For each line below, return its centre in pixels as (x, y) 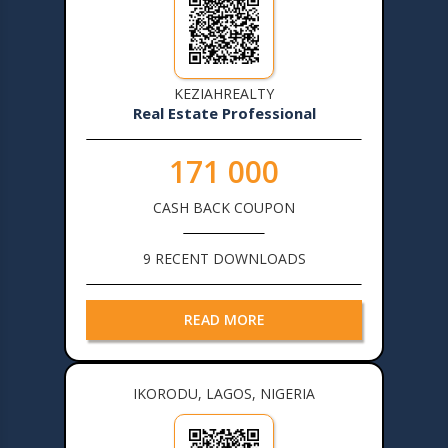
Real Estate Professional (224, 112)
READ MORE (224, 319)
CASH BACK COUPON (224, 207)
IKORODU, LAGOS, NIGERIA (224, 393)
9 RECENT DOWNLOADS (224, 258)
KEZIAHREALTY (224, 93)
